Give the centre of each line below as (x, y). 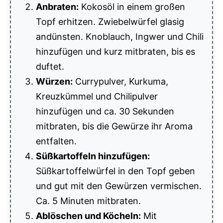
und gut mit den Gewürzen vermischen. (119, 186)
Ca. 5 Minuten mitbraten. (88, 201)
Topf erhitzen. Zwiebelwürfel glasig (110, 21)
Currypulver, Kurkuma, (120, 81)
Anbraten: (57, 6)
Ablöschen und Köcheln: (88, 216)
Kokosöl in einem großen (132, 6)
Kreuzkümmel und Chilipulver (97, 96)
